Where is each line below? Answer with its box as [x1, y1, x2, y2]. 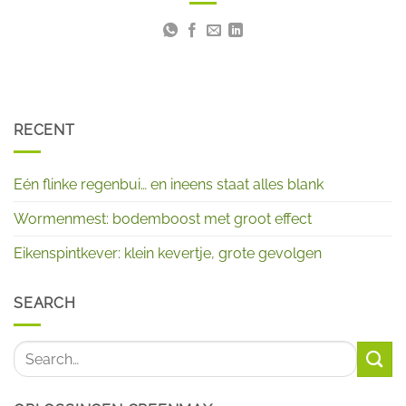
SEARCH [14, 295, 76, 312]
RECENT [14, 121, 75, 139]
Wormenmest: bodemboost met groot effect [14, 210, 312, 228]
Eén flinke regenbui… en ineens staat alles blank [14, 176, 324, 194]
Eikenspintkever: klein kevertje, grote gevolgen [14, 245, 322, 263]
